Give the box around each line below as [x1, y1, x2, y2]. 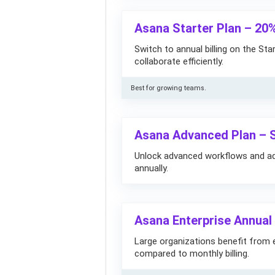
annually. [134, 163, 168, 174]
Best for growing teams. [131, 84, 206, 92]
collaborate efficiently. [134, 56, 223, 67]
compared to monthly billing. [134, 248, 249, 259]
